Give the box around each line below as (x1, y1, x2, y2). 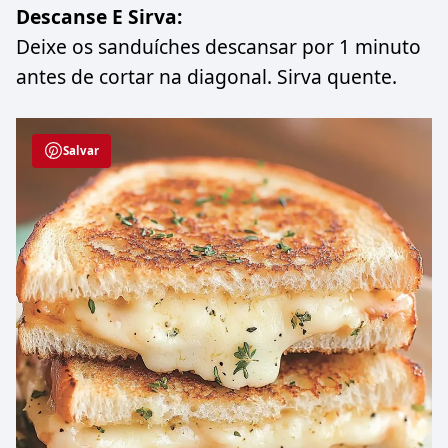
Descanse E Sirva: (16, 2, 182, 30)
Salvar (63, 142, 100, 158)
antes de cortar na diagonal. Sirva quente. (16, 62, 397, 90)
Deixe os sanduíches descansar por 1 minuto (16, 32, 421, 60)
